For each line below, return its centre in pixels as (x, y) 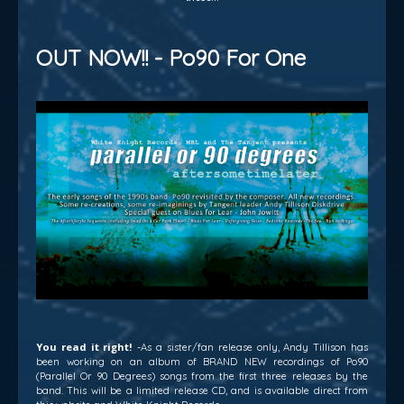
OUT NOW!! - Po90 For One (171, 57)
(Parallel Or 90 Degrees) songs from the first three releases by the (202, 376)
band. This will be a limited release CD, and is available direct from (202, 390)
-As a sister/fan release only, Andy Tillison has (251, 347)
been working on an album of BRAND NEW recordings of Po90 (202, 361)
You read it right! (85, 346)
